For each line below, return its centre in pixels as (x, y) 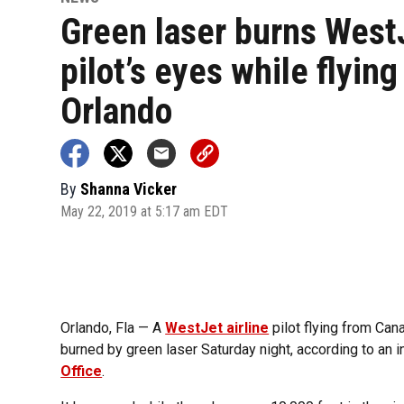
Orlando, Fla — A (113, 328)
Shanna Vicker (129, 188)
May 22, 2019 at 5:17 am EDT (145, 211)
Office (82, 372)
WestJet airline (217, 328)
